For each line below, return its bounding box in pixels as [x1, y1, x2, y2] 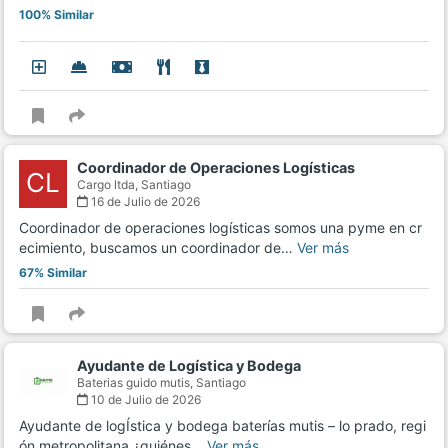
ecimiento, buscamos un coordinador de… [19, 239, 297, 257]
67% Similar [19, 265, 87, 281]
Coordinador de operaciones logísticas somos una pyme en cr [19, 219, 422, 237]
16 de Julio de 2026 [88, 194, 200, 210]
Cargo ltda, [77, 177, 141, 193]
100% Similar [19, 7, 94, 23]
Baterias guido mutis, [77, 375, 196, 391]
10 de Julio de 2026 [88, 392, 201, 408]
